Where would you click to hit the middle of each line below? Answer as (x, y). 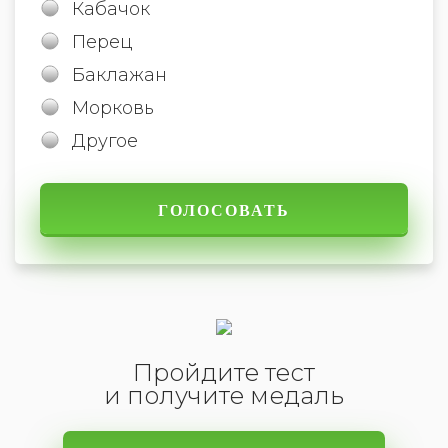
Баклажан (119, 74)
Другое (105, 140)
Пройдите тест (224, 372)
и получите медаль (224, 395)
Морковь (113, 107)
